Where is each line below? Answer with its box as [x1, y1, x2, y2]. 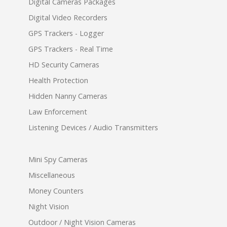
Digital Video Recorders [28, 13, 107, 23]
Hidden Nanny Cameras [28, 91, 107, 101]
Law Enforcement [28, 107, 87, 117]
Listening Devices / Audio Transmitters [28, 123, 158, 133]
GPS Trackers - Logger [28, 28, 104, 39]
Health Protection [28, 75, 88, 86]
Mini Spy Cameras [28, 155, 88, 165]
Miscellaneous [28, 170, 75, 180]
